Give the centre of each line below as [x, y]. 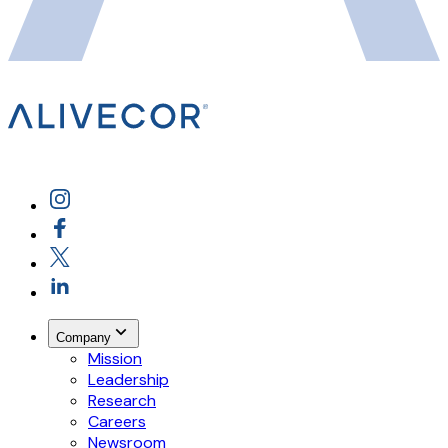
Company [83, 338]
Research [122, 401]
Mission [115, 359]
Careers [117, 422]
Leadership [128, 380]
